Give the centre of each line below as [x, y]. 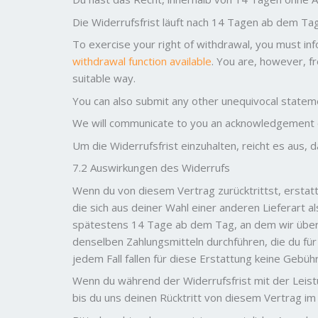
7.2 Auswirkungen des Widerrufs [151, 168]
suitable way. [104, 78]
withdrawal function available [142, 61]
